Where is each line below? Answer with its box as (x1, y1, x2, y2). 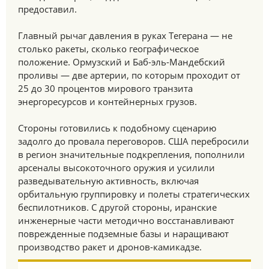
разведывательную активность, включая (18, 175, 199, 187)
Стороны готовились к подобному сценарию (18, 122, 216, 134)
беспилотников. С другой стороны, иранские (18, 201, 217, 213)
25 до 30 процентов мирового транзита (18, 82, 193, 94)
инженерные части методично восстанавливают (18, 214, 234, 226)
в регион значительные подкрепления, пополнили (18, 148, 245, 160)
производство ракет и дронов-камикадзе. (18, 241, 202, 253)
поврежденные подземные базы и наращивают (18, 228, 229, 240)
